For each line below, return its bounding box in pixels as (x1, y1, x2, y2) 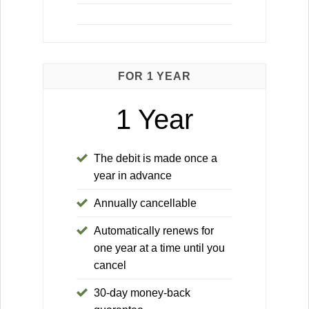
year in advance (94, 170, 172, 182)
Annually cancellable (94, 197, 197, 210)
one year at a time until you (94, 242, 226, 255)
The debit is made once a (94, 152, 218, 165)
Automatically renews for (94, 225, 215, 237)
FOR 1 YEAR (118, 70, 191, 82)
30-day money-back (94, 287, 191, 299)
